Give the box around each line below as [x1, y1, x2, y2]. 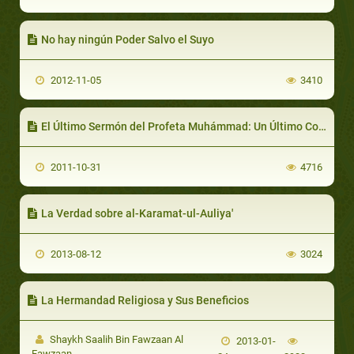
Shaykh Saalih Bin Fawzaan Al [47, 333, 183, 345]
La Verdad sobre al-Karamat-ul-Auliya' [41, 206, 233, 220]
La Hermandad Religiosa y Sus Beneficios [41, 293, 249, 307]
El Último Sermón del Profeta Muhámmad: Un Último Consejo [41, 119, 318, 133]
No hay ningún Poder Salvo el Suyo [41, 32, 214, 46]
